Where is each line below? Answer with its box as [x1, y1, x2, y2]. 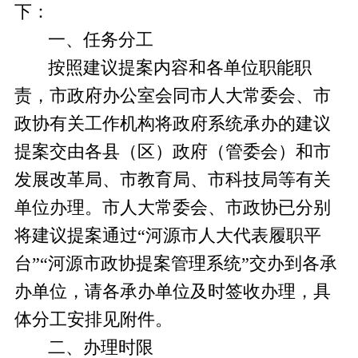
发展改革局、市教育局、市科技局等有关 [14, 169, 331, 189]
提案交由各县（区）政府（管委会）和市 [14, 141, 331, 161]
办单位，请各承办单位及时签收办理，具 [14, 281, 331, 301]
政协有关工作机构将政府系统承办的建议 [14, 113, 331, 133]
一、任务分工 [48, 30, 154, 50]
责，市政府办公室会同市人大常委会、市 [14, 86, 331, 105]
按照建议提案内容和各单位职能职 [48, 58, 312, 78]
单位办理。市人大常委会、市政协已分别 [14, 197, 331, 217]
